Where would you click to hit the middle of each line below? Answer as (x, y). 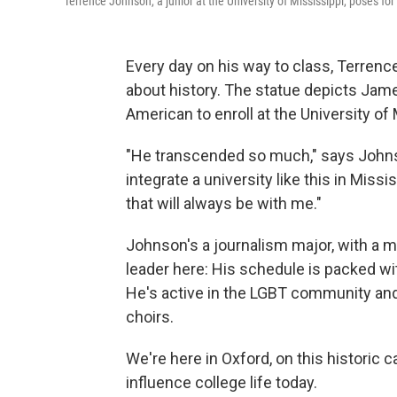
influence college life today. (222, 383)
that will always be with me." (224, 204)
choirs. (150, 317)
